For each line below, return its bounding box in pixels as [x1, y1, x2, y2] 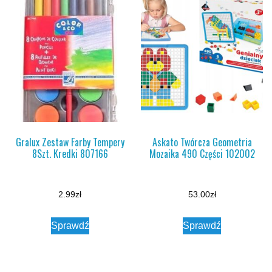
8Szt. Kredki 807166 [32, 146, 108, 161]
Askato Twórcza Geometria [152, 135, 252, 150]
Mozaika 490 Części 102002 [149, 146, 255, 161]
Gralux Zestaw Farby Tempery [15, 135, 124, 150]
